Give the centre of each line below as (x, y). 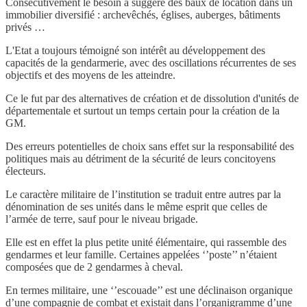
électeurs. (26, 171)
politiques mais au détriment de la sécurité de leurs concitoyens (140, 159)
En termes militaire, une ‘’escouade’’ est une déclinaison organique (149, 291)
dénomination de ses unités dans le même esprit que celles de (136, 207)
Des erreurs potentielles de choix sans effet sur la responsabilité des (150, 147)
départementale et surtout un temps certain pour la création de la (143, 111)
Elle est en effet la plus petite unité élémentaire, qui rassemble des (146, 243)
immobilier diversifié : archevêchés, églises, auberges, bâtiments (143, 15)
